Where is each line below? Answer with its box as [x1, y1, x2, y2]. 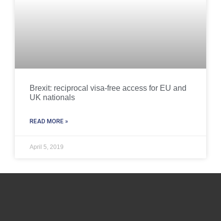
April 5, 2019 [30, 144, 64, 150]
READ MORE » [30, 118, 68, 125]
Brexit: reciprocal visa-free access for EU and [30, 84, 186, 92]
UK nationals [30, 93, 75, 102]
